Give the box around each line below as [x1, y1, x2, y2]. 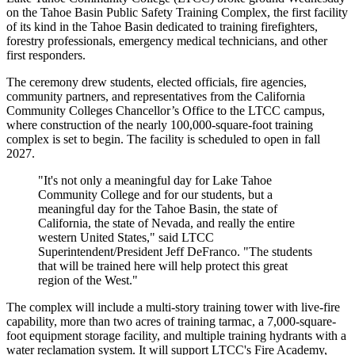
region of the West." [38, 273, 138, 287]
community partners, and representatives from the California [6, 89, 305, 103]
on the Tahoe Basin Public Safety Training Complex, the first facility [6, 5, 348, 19]
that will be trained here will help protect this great [38, 258, 288, 273]
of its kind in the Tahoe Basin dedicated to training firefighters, [6, 19, 318, 33]
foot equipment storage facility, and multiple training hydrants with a [6, 328, 346, 342]
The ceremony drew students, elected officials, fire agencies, [6, 74, 307, 89]
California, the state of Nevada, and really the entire [38, 216, 295, 230]
